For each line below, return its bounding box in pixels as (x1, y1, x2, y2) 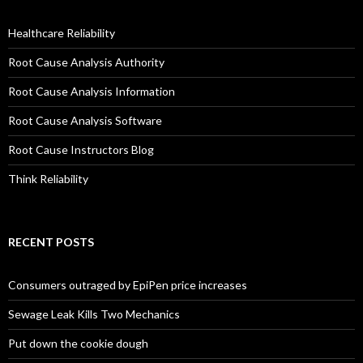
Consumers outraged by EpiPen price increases (8, 278, 247, 293)
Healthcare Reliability (8, 26, 115, 41)
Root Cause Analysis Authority (8, 55, 164, 70)
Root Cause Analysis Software (8, 113, 162, 128)
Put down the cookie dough (8, 336, 148, 351)
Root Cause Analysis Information (8, 84, 175, 99)
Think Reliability (8, 172, 88, 186)
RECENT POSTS (8, 235, 94, 250)
